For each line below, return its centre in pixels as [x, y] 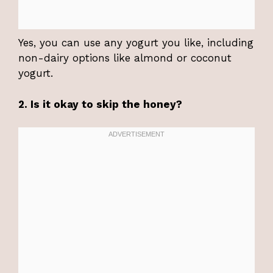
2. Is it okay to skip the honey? [100, 104]
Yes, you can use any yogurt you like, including [136, 43]
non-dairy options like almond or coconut [125, 58]
